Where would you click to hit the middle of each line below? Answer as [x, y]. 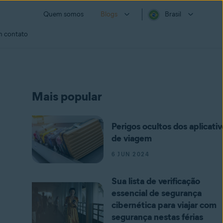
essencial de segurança [157, 193]
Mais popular [67, 96]
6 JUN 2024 [130, 154]
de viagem [132, 138]
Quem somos [63, 14]
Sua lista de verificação [156, 181]
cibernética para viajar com [164, 205]
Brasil [173, 14]
